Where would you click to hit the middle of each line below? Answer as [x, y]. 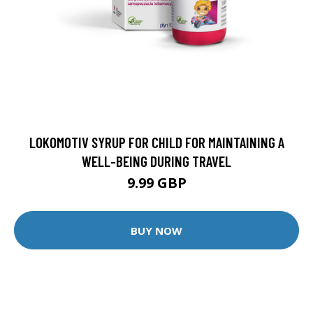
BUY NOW [156, 230]
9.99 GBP [156, 183]
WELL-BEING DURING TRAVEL [156, 161]
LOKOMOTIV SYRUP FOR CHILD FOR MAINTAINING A [156, 142]
